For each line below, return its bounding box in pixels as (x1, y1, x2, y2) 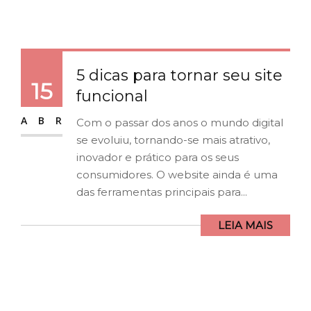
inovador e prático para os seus (76, 150, 239, 164)
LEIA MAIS (218, 218, 273, 232)
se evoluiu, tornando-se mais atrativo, (76, 133, 270, 146)
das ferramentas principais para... (76, 185, 247, 199)
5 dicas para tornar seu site (76, 65, 283, 85)
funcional (76, 86, 148, 106)
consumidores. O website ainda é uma (76, 167, 278, 181)
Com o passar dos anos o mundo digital (76, 115, 283, 129)
